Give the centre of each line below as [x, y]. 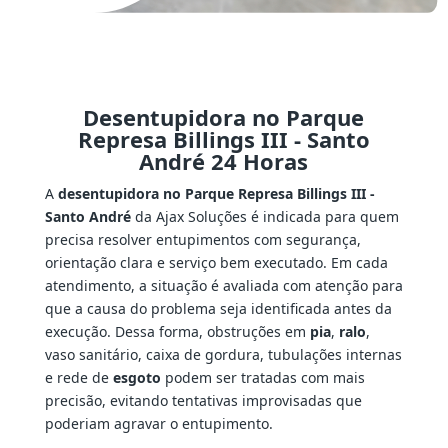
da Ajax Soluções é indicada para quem [264, 217]
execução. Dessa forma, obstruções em [177, 332]
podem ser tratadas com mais [262, 378]
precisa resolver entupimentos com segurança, [202, 240]
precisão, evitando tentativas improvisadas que [203, 401]
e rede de [78, 378]
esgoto [136, 378]
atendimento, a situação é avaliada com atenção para [223, 286]
